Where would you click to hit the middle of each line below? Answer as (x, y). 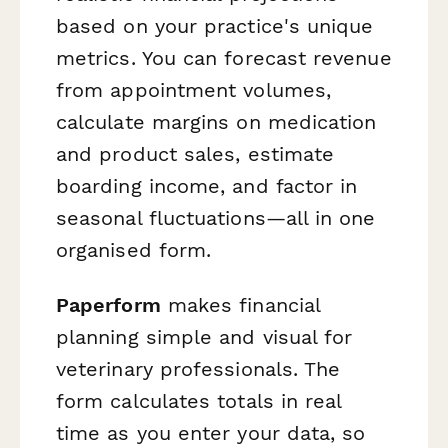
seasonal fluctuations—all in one (216, 217)
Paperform (108, 304)
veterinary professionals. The (198, 368)
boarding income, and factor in (207, 185)
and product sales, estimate (195, 153)
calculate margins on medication (216, 121)
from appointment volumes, (193, 89)
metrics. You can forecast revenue (224, 57)
